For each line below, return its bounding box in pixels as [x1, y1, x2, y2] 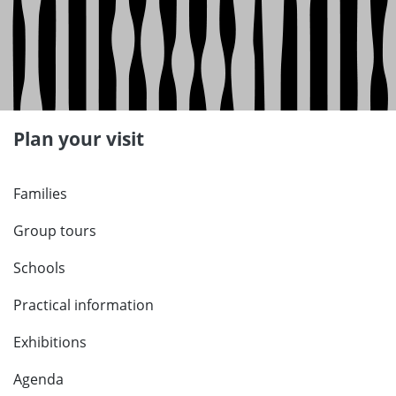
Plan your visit [13, 126, 144, 152]
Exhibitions [13, 332, 87, 353]
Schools [13, 258, 65, 278]
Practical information [13, 295, 154, 316]
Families [13, 184, 67, 204]
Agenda [13, 369, 64, 390]
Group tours [13, 221, 96, 241]
